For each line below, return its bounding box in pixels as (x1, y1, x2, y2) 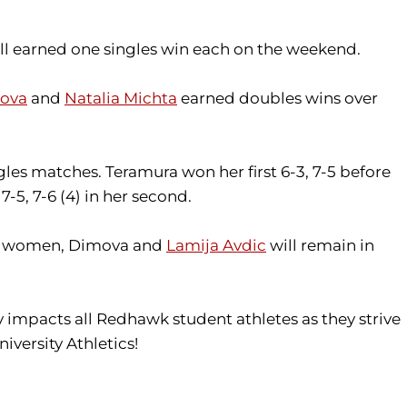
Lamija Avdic (166, 235, 266, 254)
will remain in (266, 235, 374, 254)
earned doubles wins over (177, 88, 378, 107)
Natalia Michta (65, 88, 177, 107)
